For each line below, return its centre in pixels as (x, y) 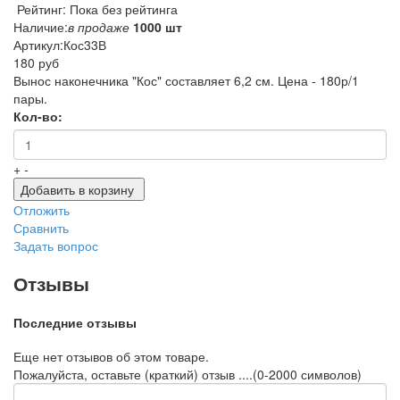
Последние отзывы (75, 322)
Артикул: (38, 44)
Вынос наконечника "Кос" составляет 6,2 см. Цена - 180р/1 (186, 80)
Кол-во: (38, 116)
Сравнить (41, 227)
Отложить (42, 209)
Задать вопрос (56, 245)
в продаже (99, 26)
